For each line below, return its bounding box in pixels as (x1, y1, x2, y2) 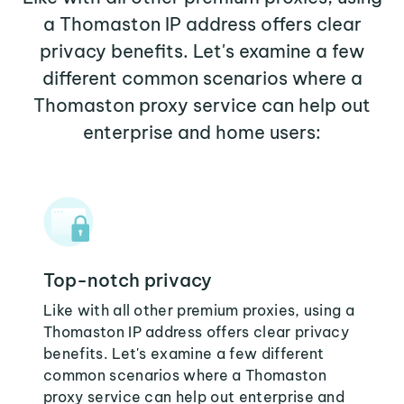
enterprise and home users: (83, 121, 321, 143)
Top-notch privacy (43, 269, 212, 291)
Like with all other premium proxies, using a (43, 301, 355, 319)
